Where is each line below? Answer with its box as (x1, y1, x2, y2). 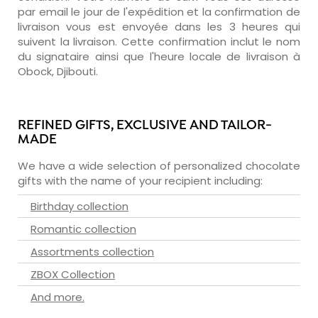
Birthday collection (31, 198, 128, 214)
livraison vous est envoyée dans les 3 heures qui (18, 18, 300, 34)
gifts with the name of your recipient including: (18, 172, 263, 188)
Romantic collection (31, 221, 136, 236)
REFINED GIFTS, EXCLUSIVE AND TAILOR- (18, 117, 272, 134)
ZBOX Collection (31, 266, 115, 282)
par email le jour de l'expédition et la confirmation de (18, 4, 300, 19)
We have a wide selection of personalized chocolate (18, 158, 300, 173)
